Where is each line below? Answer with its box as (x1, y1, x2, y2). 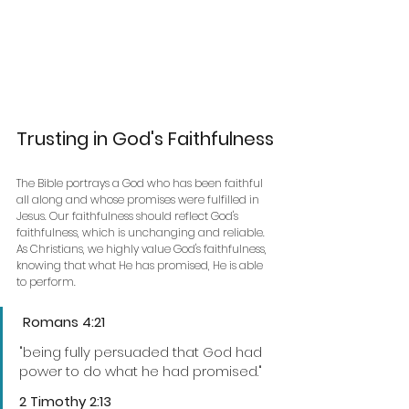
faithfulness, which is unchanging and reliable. (16, 224, 265, 240)
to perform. (16, 273, 76, 289)
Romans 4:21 (19, 311, 105, 331)
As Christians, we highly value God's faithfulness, (16, 240, 269, 257)
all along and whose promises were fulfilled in (16, 191, 262, 207)
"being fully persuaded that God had (19, 341, 266, 362)
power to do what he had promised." (19, 361, 262, 381)
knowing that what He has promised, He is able (16, 257, 266, 273)
